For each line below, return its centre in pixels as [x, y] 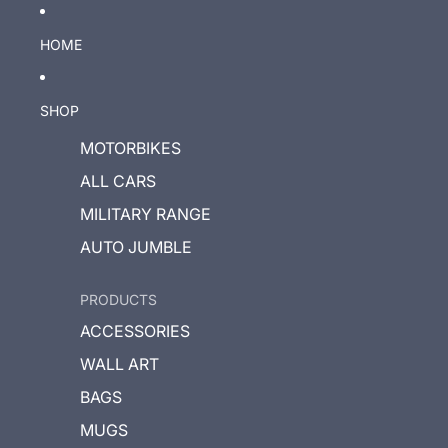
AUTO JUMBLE [136, 247]
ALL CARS [118, 181]
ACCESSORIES [135, 331]
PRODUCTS [118, 299]
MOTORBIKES [130, 148]
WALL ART [119, 364]
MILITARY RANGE [145, 214]
